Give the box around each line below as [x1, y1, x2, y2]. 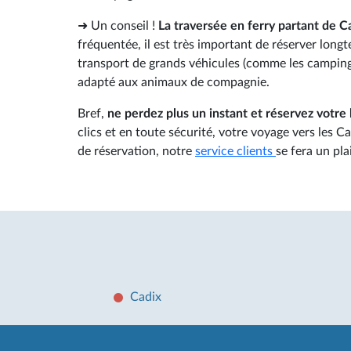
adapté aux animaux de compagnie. [78, 75, 270, 89]
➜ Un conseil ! [78, 19, 158, 32]
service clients [195, 144, 276, 157]
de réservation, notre [78, 144, 195, 157]
